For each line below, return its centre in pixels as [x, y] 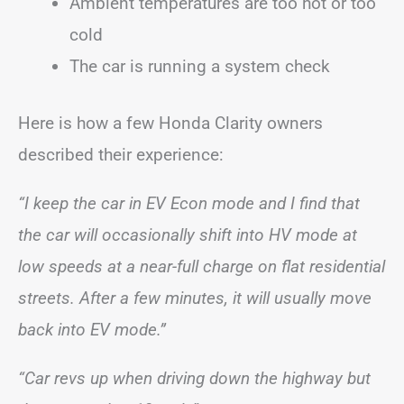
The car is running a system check [200, 66]
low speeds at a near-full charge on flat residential [202, 266]
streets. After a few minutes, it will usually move [195, 298]
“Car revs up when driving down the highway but [194, 378]
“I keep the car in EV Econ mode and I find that [189, 203]
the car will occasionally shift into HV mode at [188, 235]
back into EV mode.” [92, 330]
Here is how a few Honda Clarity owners [170, 123]
